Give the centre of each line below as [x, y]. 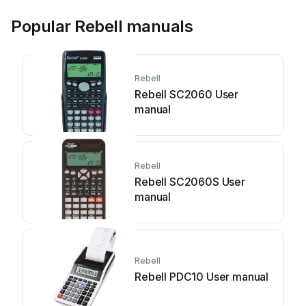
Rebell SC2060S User [190, 182]
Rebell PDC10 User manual [202, 277]
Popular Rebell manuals [102, 26]
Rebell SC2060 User [187, 94]
